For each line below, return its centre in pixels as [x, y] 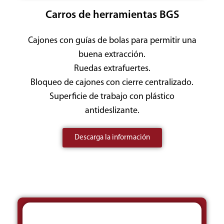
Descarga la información [112, 137]
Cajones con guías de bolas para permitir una [112, 40]
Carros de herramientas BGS [112, 15]
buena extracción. [112, 54]
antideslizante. [112, 110]
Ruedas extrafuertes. [112, 68]
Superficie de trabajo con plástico [112, 96]
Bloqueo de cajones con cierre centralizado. [112, 82]
